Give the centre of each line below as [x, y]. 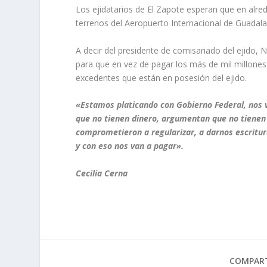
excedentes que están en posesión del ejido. [162, 77]
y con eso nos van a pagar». [130, 146]
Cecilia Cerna [102, 173]
